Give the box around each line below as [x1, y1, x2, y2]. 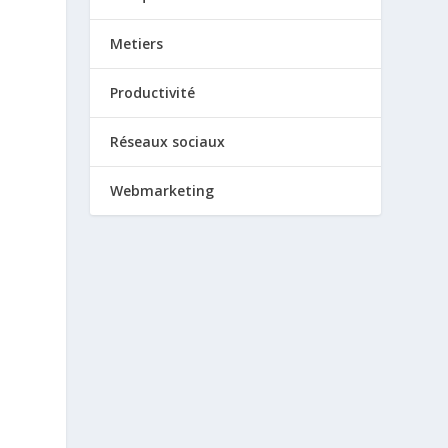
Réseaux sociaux [110, 131, 226, 151]
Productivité [110, 82, 196, 102]
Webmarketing [110, 180, 215, 200]
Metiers [110, 33, 164, 53]
